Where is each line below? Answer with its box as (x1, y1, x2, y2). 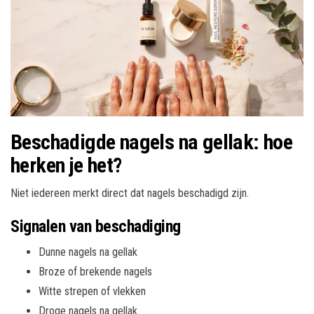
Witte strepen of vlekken (39, 284, 146, 298)
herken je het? (11, 152, 122, 177)
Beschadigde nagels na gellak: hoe (11, 129, 293, 154)
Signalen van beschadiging (11, 216, 181, 236)
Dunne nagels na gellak (39, 245, 137, 259)
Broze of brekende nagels (39, 264, 152, 278)
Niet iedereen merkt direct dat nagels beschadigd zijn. (11, 186, 249, 200)
